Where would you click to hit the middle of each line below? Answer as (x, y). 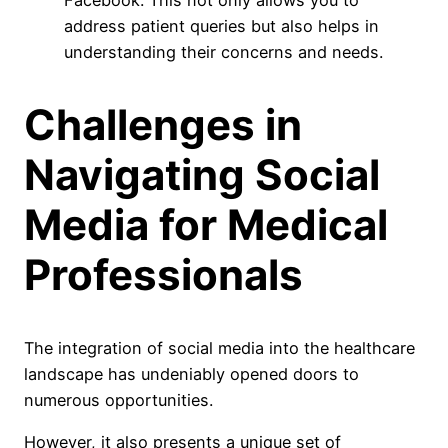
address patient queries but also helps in (221, 26)
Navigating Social (202, 174)
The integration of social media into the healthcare (219, 347)
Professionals (163, 274)
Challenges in (163, 124)
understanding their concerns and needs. (223, 52)
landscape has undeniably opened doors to (191, 373)
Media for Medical (206, 224)
